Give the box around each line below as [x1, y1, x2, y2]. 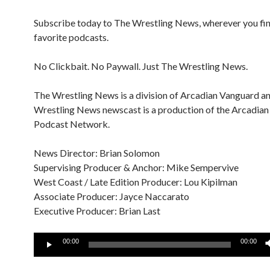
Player [33, 248, 60, 259]
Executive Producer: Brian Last [34, 205, 160, 216]
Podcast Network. [34, 118, 110, 130]
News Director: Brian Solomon [34, 147, 160, 159]
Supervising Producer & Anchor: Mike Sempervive [34, 162, 239, 173]
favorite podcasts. [34, 31, 108, 43]
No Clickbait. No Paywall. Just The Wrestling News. [34, 60, 248, 72]
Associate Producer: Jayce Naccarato [34, 190, 189, 202]
